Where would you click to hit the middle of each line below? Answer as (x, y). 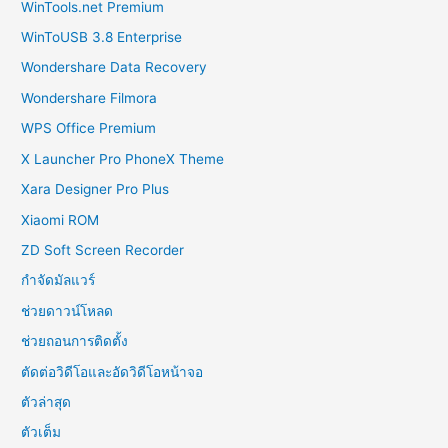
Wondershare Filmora (89, 97)
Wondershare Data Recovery (114, 67)
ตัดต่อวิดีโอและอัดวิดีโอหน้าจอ (112, 371)
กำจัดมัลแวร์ (58, 280)
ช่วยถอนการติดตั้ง (75, 341)
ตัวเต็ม (41, 432)
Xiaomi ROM (60, 219)
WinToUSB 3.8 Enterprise (102, 37)
